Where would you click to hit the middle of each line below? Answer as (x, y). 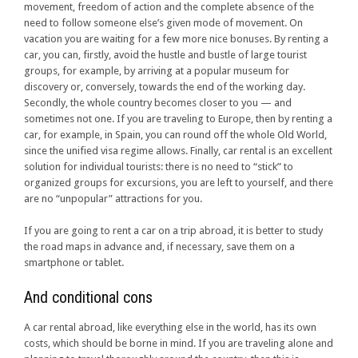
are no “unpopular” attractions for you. (113, 199)
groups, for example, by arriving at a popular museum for (157, 71)
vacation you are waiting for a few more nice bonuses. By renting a (176, 39)
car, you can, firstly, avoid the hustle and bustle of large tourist (165, 55)
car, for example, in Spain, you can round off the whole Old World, (175, 135)
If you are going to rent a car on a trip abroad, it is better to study (173, 231)
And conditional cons (88, 298)
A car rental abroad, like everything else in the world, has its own (170, 328)
